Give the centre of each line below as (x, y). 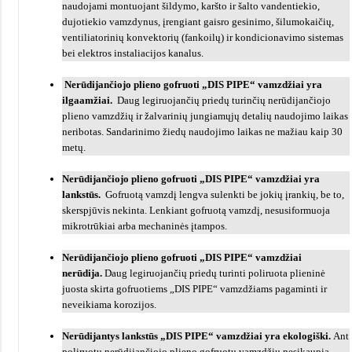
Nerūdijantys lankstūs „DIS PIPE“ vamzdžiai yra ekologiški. (198, 336)
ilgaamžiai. (90, 100)
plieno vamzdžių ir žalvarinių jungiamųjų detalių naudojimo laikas (205, 116)
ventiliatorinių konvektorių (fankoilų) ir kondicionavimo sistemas (203, 37)
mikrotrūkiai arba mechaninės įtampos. (147, 226)
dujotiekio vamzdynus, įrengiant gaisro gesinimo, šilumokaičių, (198, 22)
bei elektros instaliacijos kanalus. (133, 53)
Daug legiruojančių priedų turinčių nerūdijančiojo (224, 100)
